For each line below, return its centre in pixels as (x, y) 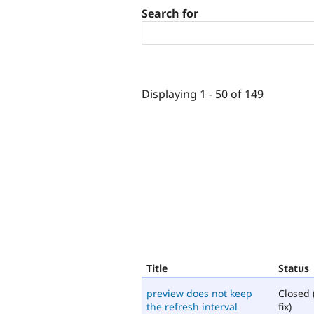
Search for (170, 14)
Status (294, 268)
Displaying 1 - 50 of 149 (203, 94)
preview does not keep (199, 293)
